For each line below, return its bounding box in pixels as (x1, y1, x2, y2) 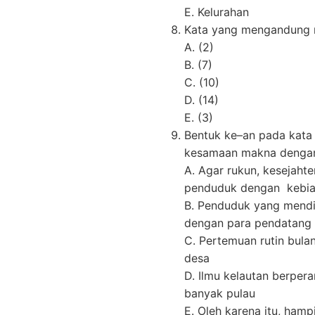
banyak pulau (184, 286, 255, 301)
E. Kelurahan (184, 5, 249, 20)
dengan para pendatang (184, 216, 311, 231)
